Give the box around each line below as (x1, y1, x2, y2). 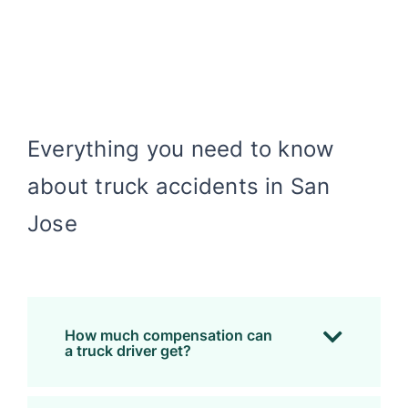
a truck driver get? (64, 342, 191, 361)
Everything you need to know (26, 136, 335, 163)
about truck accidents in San (26, 173, 331, 200)
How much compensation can (64, 326, 272, 345)
